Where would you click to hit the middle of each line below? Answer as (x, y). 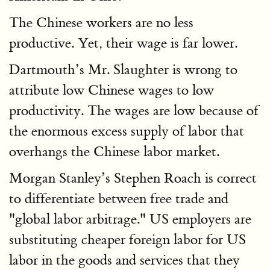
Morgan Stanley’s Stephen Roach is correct (133, 178)
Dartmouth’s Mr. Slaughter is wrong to (123, 70)
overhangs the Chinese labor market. (114, 152)
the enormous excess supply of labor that (127, 131)
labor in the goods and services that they (124, 260)
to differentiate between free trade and (119, 199)
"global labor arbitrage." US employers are (130, 219)
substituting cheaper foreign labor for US (127, 240)
